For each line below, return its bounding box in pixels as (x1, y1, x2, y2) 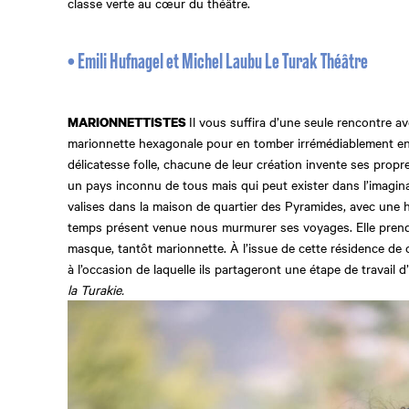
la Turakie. (68, 280, 124, 299)
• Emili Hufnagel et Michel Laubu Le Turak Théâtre (68, 52, 368, 73)
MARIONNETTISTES (68, 113, 189, 131)
